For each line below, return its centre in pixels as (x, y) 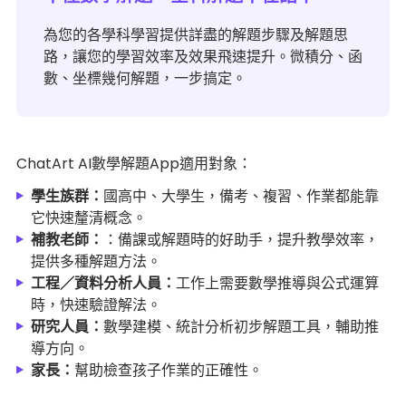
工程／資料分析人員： (103, 284)
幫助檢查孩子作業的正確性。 (169, 371)
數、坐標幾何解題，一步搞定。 (145, 79)
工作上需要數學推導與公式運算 (277, 284)
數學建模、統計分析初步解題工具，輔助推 (241, 327)
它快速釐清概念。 (89, 218)
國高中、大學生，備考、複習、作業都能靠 (241, 197)
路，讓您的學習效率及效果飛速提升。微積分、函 (203, 57)
